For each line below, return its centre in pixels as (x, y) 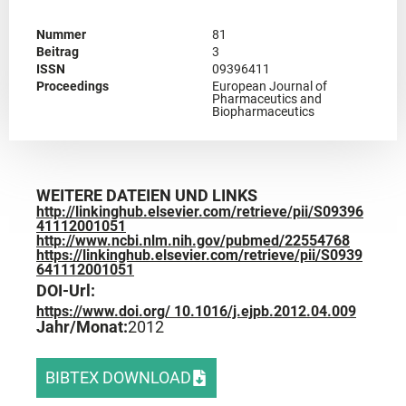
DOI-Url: (66, 290)
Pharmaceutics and (267, 98)
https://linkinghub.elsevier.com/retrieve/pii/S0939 (199, 255)
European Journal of (270, 86)
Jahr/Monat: (82, 326)
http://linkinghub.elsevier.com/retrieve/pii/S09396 (200, 211)
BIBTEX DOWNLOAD (118, 377)
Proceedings (72, 86)
